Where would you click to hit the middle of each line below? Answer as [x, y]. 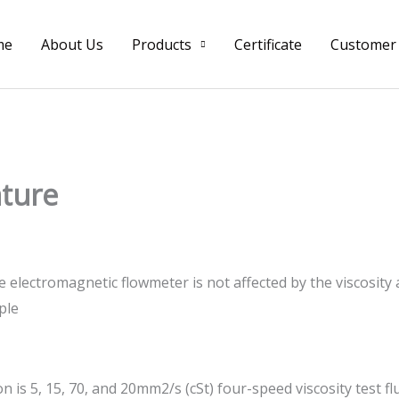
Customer [363, 44]
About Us [72, 44]
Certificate [268, 44]
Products [162, 44]
